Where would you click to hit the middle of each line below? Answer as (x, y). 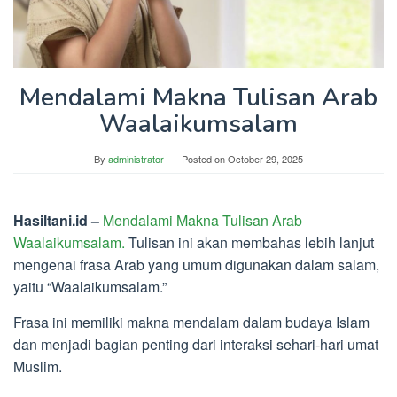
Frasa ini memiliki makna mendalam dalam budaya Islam (191, 323)
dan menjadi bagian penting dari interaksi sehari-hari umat (196, 345)
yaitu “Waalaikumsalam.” (90, 287)
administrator (136, 159)
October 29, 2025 (265, 159)
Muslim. (38, 367)
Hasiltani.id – (58, 221)
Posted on (205, 159)
